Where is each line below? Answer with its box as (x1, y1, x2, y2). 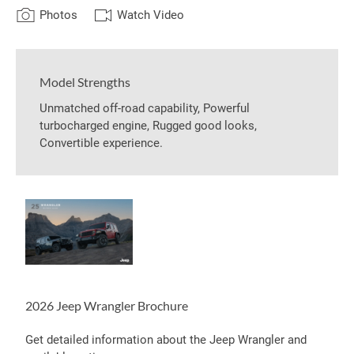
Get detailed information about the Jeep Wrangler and (25, 333, 307, 348)
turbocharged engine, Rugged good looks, (40, 119, 257, 133)
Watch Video (117, 8, 184, 23)
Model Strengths (40, 74, 130, 89)
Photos (40, 8, 77, 23)
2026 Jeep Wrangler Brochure (25, 298, 188, 314)
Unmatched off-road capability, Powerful (40, 101, 250, 115)
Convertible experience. (40, 136, 163, 150)
